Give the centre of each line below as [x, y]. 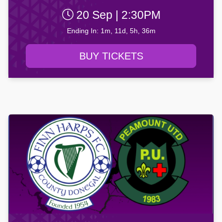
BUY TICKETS [111, 56]
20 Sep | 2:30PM [117, 15]
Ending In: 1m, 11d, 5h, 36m [111, 31]
